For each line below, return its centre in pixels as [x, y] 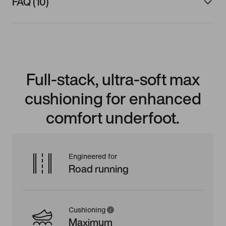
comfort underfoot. [113, 117]
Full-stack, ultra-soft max [113, 79]
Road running [99, 168]
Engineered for [93, 156]
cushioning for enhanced [113, 98]
